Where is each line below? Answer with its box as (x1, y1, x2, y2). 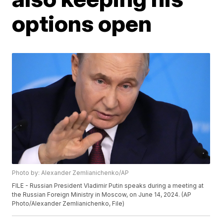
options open (12, 9, 152, 37)
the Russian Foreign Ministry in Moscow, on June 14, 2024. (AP (12, 191, 192, 199)
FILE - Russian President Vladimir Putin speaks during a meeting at (12, 182, 204, 190)
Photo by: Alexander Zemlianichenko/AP (12, 169, 129, 177)
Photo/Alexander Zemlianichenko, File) (12, 200, 125, 208)
